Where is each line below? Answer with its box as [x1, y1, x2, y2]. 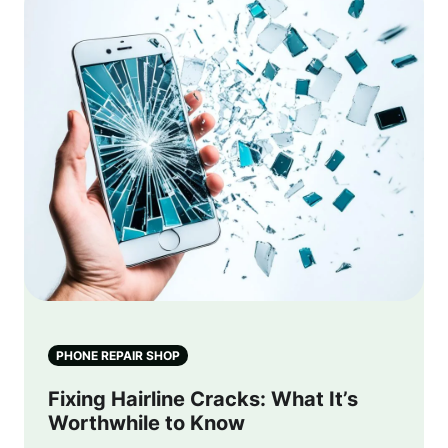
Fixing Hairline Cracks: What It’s [48, 386, 358, 411]
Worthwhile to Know [48, 410, 245, 435]
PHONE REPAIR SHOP [56, 347, 180, 363]
